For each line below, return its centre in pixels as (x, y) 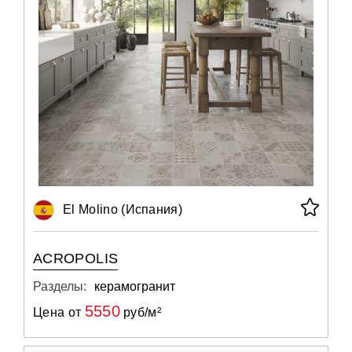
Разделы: (60, 286)
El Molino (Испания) (123, 209)
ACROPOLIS (76, 258)
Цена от (59, 312)
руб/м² (141, 312)
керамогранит (135, 286)
